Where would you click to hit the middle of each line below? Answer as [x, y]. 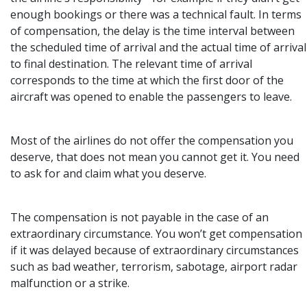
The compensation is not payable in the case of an [139, 217]
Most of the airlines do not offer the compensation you [152, 140]
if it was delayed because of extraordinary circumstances [155, 250]
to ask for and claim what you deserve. [108, 173]
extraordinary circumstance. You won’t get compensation [156, 233]
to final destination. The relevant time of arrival [131, 63]
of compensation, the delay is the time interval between [152, 30]
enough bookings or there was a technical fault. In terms [156, 14]
